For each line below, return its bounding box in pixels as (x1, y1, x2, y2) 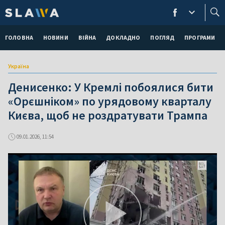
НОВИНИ (43, 34, 68, 41)
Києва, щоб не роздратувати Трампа (8, 107, 207, 123)
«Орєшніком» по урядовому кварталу (8, 93, 211, 109)
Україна (8, 62, 29, 70)
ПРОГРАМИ (184, 34, 215, 41)
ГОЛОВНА (5, 34, 33, 41)
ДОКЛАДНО (106, 34, 141, 41)
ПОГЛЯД (150, 34, 175, 41)
